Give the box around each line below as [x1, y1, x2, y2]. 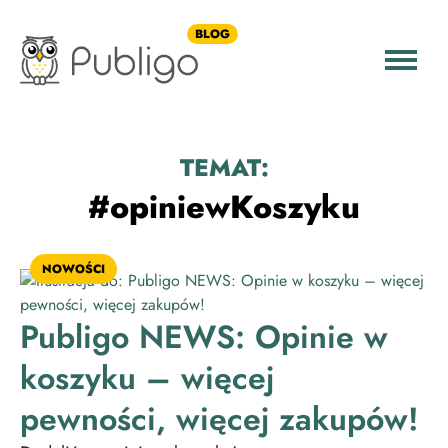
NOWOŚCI [42, 260, 105, 278]
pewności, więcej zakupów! [20, 396, 419, 442]
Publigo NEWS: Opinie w [20, 314, 388, 360]
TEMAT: [179, 150, 269, 185]
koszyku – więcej [20, 355, 274, 401]
